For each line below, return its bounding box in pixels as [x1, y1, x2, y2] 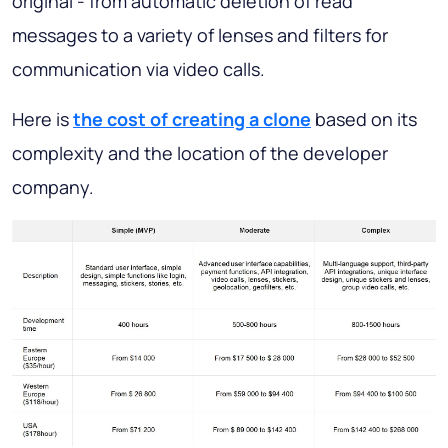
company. [12, 175, 94, 200]
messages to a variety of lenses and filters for [12, 23, 388, 48]
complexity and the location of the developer [12, 141, 388, 166]
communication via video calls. [12, 57, 265, 82]
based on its [311, 107, 417, 132]
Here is [12, 107, 73, 132]
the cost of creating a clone [73, 107, 311, 132]
